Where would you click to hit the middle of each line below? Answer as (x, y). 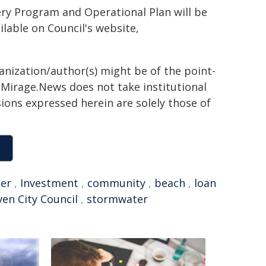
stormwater (117, 199)
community (116, 183)
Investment (49, 183)
